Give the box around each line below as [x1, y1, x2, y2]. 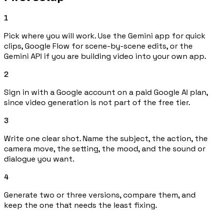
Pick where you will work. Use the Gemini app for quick [4, 31, 205, 41]
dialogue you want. [4, 154, 74, 164]
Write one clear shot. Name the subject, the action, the [4, 133, 208, 144]
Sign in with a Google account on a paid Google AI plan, [4, 87, 208, 98]
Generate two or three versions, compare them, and [4, 190, 196, 200]
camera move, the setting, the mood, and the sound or [4, 144, 205, 154]
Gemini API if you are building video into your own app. [4, 51, 206, 62]
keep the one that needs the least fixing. [4, 200, 157, 211]
